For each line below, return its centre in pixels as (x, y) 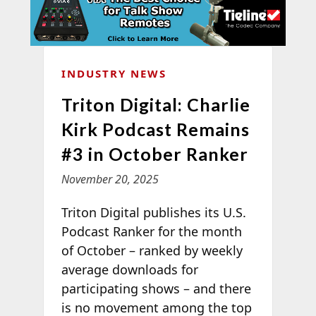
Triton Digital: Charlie (156, 104)
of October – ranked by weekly (152, 250)
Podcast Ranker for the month (151, 231)
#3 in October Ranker (154, 153)
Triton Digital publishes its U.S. (153, 212)
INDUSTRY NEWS (114, 73)
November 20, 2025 (110, 179)
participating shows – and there (156, 288)
